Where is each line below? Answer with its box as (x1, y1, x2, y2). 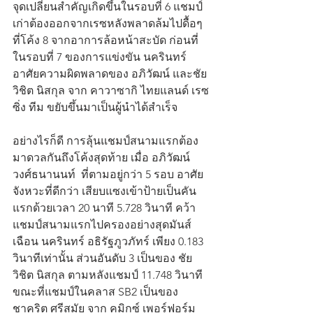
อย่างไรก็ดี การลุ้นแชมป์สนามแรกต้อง (13, 133, 198, 147)
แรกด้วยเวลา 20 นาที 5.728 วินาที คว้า (13, 201, 196, 214)
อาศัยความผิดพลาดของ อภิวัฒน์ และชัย (13, 66, 207, 80)
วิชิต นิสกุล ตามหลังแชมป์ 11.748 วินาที (13, 268, 205, 282)
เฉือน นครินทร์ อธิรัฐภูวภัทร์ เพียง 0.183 (13, 234, 206, 248)
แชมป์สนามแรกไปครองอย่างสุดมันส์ (13, 217, 194, 231)
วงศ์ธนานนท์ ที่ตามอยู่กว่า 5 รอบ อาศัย (13, 167, 203, 181)
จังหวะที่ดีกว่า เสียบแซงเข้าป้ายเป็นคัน (13, 184, 196, 198)
